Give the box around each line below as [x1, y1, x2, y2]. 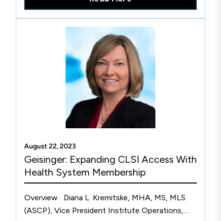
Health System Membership [24, 166, 146, 178]
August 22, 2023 [24, 142, 76, 150]
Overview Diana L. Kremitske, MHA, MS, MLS [24, 193, 185, 202]
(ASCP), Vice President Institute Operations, [24, 206, 184, 215]
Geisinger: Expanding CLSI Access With [24, 153, 197, 165]
